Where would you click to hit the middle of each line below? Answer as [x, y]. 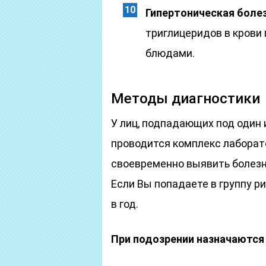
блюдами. [170, 53]
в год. [125, 204]
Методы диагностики [186, 99]
